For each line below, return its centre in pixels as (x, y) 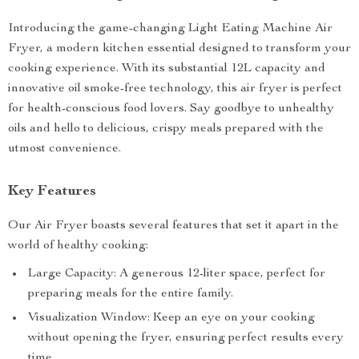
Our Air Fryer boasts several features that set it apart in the (173, 226)
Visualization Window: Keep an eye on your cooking (171, 318)
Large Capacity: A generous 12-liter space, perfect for (177, 274)
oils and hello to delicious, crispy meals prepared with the (166, 129)
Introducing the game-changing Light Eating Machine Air (170, 29)
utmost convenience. (65, 149)
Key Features (52, 192)
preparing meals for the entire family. (131, 294)
